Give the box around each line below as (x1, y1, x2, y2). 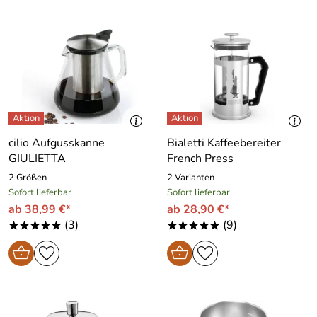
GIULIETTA (8, 150, 66, 166)
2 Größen (8, 171, 47, 184)
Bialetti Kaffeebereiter (167, 134, 281, 151)
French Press (167, 150, 234, 166)
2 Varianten (167, 171, 214, 184)
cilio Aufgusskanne (8, 134, 105, 151)
